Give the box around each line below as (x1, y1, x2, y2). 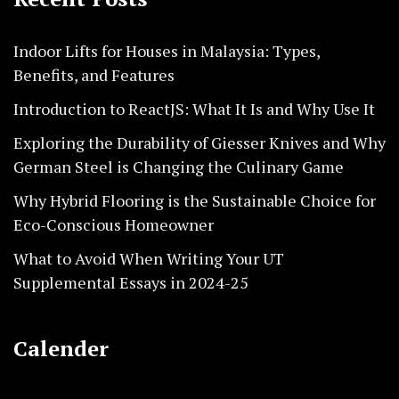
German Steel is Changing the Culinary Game (13, 156, 344, 178)
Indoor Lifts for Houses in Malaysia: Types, (13, 40, 320, 62)
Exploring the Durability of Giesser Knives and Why (13, 132, 386, 154)
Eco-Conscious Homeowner (13, 214, 214, 236)
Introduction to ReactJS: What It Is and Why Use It (13, 98, 375, 120)
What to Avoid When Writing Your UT (13, 248, 284, 270)
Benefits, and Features (13, 64, 175, 86)
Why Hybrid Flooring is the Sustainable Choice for (13, 190, 376, 212)
